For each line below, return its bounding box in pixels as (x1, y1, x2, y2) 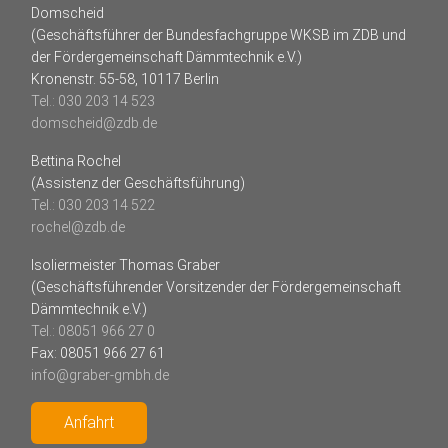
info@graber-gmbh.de (30, 366, 169, 383)
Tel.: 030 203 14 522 (30, 196, 155, 213)
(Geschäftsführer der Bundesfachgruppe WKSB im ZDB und (30, 26, 406, 43)
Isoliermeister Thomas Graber (30, 256, 220, 273)
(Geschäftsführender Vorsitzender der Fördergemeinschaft (30, 278, 401, 295)
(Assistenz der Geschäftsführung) (30, 174, 245, 191)
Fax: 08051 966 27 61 (30, 344, 165, 361)
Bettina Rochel (30, 152, 121, 169)
